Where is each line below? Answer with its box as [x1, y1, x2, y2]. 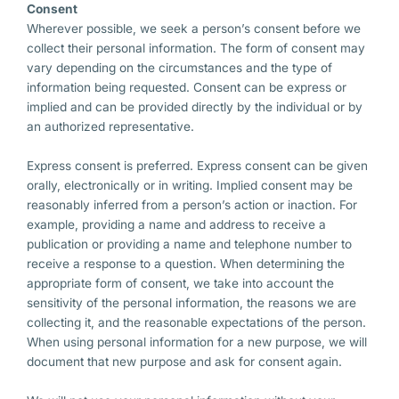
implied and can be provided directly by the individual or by [27, 100, 362, 115]
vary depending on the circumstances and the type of [27, 61, 332, 76]
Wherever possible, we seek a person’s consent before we [27, 21, 361, 37]
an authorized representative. [27, 119, 194, 134]
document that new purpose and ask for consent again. [27, 354, 342, 370]
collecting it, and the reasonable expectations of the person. [27, 315, 366, 330]
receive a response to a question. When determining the [27, 256, 345, 272]
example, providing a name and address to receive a [27, 217, 326, 232]
